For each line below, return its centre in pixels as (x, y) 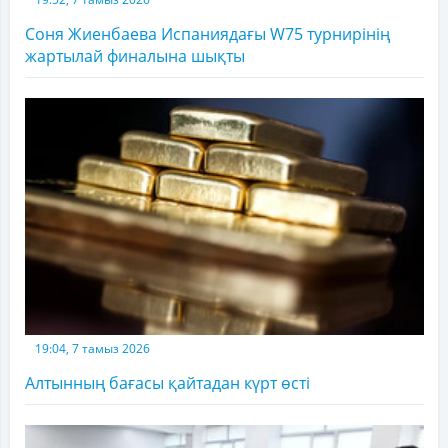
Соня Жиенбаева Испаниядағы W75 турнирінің (207, 33)
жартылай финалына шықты (135, 55)
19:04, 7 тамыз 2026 (92, 349)
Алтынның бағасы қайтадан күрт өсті (167, 383)
